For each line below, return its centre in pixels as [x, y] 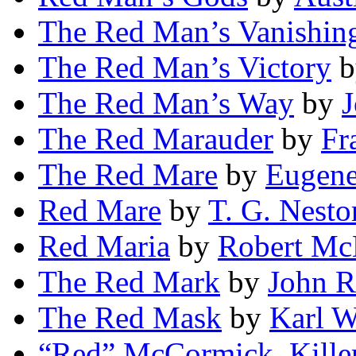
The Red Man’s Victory [185, 68]
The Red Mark [129, 282]
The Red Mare [128, 175]
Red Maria [104, 246]
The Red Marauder [156, 139]
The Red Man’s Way [166, 103]
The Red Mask [130, 318]
